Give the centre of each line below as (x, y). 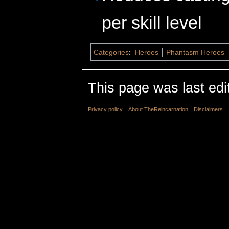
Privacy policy (105, 109)
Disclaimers (209, 109)
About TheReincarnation (158, 109)
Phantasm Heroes (195, 52)
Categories (111, 52)
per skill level (152, 22)
